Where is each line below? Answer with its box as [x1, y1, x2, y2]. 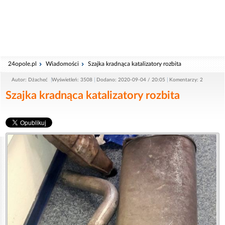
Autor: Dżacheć [12, 77, 49, 82]
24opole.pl [8, 61, 37, 67]
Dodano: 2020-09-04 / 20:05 [96, 77, 165, 82]
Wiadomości [46, 61, 79, 67]
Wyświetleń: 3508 [52, 77, 92, 82]
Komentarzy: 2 [169, 77, 203, 82]
